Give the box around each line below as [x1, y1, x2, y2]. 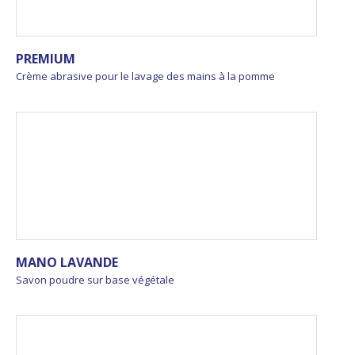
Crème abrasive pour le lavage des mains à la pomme [16, 68, 275, 83]
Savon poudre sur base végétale [16, 272, 174, 287]
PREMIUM [16, 49, 75, 67]
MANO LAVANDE [16, 253, 118, 271]
